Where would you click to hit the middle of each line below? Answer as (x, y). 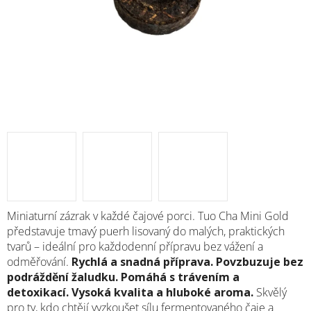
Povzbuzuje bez (260, 261)
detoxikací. (39, 292)
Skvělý (271, 292)
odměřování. (39, 261)
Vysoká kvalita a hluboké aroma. (164, 292)
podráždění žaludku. (64, 277)
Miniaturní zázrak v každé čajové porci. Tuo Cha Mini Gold (148, 216)
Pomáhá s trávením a (180, 277)
